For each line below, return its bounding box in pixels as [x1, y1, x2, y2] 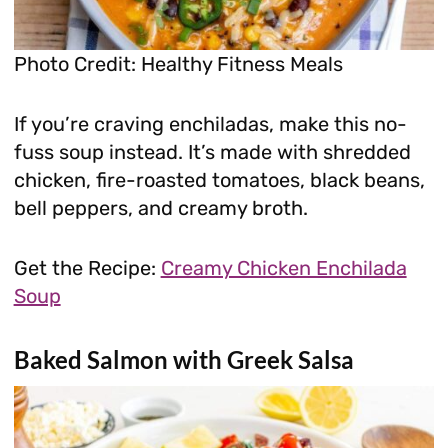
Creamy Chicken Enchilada [160, 256, 407, 281]
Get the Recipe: [13, 256, 161, 281]
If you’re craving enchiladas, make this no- [13, 112, 407, 137]
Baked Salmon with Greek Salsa [13, 345, 354, 375]
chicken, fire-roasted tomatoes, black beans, [13, 168, 425, 193]
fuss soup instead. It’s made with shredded [13, 140, 411, 165]
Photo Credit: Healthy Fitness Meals [13, 52, 343, 77]
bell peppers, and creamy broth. [13, 196, 308, 221]
